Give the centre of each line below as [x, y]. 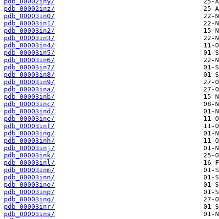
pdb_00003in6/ [29, 60]
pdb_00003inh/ [29, 141]
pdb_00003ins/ [29, 214]
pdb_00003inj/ [29, 148]
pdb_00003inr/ [29, 207]
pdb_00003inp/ [29, 192]
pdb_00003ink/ [29, 155]
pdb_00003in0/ [29, 16]
